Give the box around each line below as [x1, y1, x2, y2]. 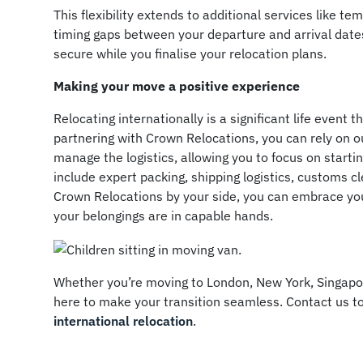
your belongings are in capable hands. [53, 207, 274, 224]
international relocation [53, 312, 194, 329]
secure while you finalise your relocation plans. [53, 45, 327, 62]
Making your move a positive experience [53, 77, 301, 94]
